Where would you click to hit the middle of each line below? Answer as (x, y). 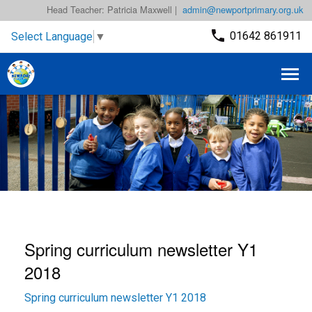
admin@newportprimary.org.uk (243, 9)
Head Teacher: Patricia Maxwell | (112, 9)
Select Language (52, 36)
